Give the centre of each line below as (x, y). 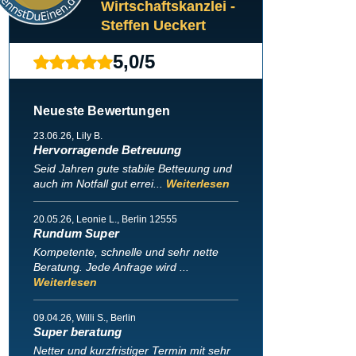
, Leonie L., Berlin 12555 (124, 220)
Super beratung (78, 332)
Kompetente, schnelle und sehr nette (126, 252)
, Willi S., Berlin (104, 318)
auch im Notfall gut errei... (100, 184)
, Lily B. (87, 136)
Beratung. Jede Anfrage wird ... (111, 267)
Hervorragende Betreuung (108, 150)
